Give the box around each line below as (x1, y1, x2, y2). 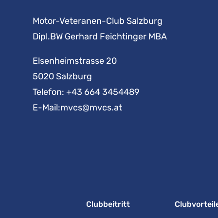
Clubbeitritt (86, 200, 130, 209)
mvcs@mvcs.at (60, 102, 123, 113)
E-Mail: (33, 102, 61, 113)
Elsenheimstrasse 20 (33, 55, 117, 66)
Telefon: (33, 86, 67, 97)
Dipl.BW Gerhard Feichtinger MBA (33, 31, 167, 42)
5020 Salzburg (33, 71, 92, 82)
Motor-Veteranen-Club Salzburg (33, 15, 163, 26)
